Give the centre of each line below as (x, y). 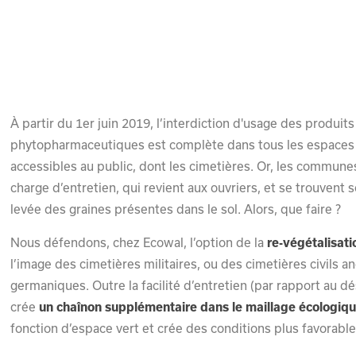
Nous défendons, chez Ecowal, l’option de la (139, 242)
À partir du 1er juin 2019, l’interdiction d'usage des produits (182, 123)
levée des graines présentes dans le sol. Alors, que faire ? (176, 209)
